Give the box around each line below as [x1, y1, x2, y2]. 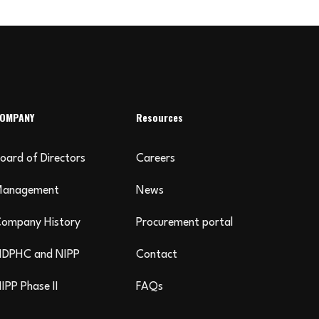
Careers [136, 153, 175, 164]
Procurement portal [136, 217, 233, 229]
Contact [136, 249, 177, 261]
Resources [136, 110, 183, 125]
